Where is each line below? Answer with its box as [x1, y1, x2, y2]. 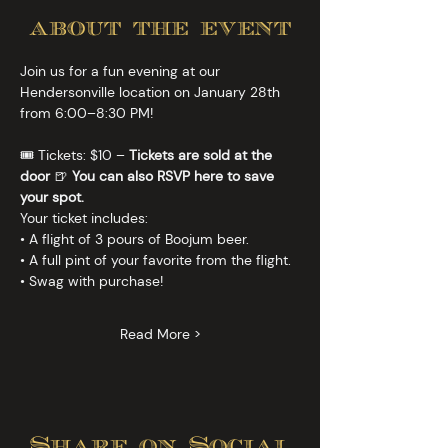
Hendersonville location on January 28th [20, 83, 284, 101]
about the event [29, 13, 291, 45]
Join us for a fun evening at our [20, 62, 224, 80]
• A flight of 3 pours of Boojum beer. [20, 230, 249, 248]
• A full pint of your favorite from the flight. [20, 251, 291, 269]
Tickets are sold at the [129, 146, 276, 164]
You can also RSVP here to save [72, 167, 278, 185]
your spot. [20, 188, 84, 206]
